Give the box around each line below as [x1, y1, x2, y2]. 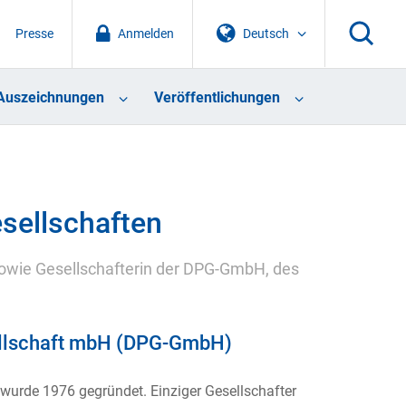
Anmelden [117, 25, 174, 42]
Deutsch [243, 25, 290, 42]
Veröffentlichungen [153, 89, 280, 107]
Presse [14, 25, 53, 42]
